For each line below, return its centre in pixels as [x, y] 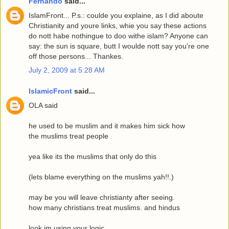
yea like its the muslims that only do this [93, 156]
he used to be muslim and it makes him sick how [107, 125]
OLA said [43, 105]
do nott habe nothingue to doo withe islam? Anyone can [118, 36]
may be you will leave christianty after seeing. [102, 197]
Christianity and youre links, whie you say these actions [118, 25]
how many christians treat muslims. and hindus [104, 207]
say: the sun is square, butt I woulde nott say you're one [119, 46]
